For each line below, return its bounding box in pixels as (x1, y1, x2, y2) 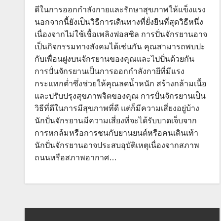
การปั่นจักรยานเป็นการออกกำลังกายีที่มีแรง (35, 67, 184, 75)
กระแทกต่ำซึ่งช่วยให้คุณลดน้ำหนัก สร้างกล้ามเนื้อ (35, 79, 207, 88)
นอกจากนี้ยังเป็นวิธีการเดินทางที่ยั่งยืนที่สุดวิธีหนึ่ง (35, 18, 203, 26)
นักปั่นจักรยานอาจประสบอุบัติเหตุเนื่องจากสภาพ (35, 141, 199, 149)
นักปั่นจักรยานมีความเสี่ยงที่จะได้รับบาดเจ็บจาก (35, 116, 197, 125)
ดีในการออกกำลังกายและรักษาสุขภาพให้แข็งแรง (35, 5, 206, 14)
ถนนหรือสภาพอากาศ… (35, 153, 117, 162)
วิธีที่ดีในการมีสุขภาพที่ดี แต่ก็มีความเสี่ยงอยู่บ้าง (35, 104, 199, 112)
